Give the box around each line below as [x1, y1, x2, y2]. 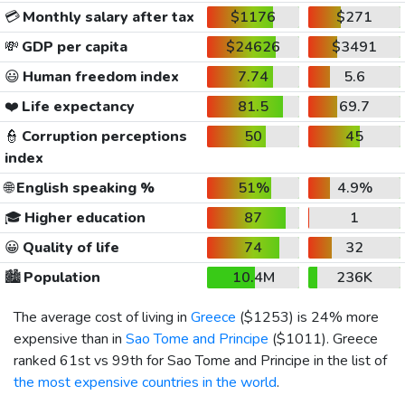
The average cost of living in [14, 306, 191, 327]
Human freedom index [19, 66, 179, 87]
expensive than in [14, 328, 126, 349]
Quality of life [19, 237, 119, 258]
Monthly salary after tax [19, 6, 194, 27]
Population [20, 267, 100, 287]
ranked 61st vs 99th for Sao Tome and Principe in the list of [14, 350, 387, 371]
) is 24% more [289, 306, 379, 327]
